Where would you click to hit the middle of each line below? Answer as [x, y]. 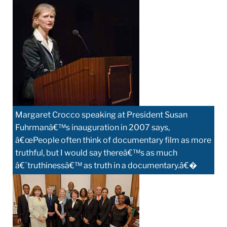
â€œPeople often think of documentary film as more [113, 140]
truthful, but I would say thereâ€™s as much [96, 153]
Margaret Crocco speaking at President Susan [101, 115]
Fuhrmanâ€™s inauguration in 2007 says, [92, 127]
